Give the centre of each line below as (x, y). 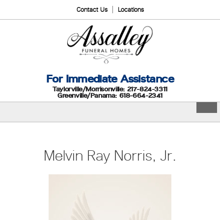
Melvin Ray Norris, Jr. (110, 155)
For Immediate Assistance (110, 79)
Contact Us (92, 10)
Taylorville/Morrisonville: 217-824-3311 (110, 89)
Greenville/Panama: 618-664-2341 (110, 95)
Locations (131, 10)
